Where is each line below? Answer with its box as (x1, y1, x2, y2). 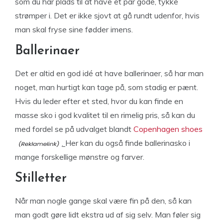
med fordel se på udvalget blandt (15, 124, 133, 134)
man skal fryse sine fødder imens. (15, 24, 133, 34)
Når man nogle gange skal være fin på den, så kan (15, 196, 192, 206)
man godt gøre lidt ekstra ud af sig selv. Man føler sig (15, 210, 201, 220)
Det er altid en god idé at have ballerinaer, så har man (15, 68, 204, 78)
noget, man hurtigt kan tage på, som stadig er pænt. (15, 82, 198, 92)
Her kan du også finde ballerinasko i (65, 138, 190, 148)
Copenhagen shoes (133, 124, 203, 134)
